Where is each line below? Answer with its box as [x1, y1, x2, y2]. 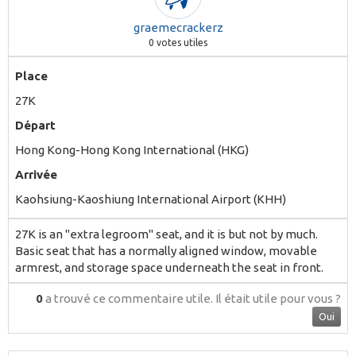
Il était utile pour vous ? [215, 291, 341, 305]
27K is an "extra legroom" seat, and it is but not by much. [15, 226, 318, 241]
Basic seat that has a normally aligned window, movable [15, 243, 317, 257]
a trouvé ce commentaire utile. [43, 291, 215, 305]
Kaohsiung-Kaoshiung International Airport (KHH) [15, 192, 286, 206]
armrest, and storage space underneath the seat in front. [15, 260, 323, 274]
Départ [15, 118, 56, 132]
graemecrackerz [133, 20, 223, 34]
